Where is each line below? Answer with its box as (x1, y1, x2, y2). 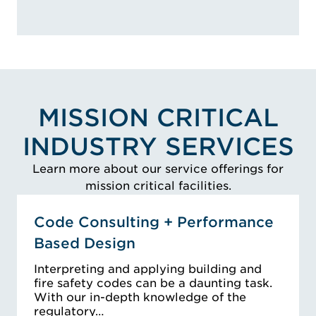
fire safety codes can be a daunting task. (34, 276, 272, 291)
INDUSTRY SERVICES (22, 132, 294, 162)
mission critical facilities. (85, 179, 231, 193)
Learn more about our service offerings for (32, 162, 284, 176)
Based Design (34, 235, 135, 253)
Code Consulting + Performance (34, 214, 274, 231)
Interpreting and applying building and (34, 262, 262, 276)
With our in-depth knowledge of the (34, 291, 246, 305)
